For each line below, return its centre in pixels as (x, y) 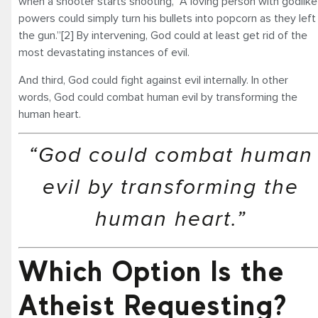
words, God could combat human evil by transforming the (158, 97)
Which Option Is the (152, 272)
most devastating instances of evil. (104, 53)
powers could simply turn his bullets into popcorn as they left (167, 19)
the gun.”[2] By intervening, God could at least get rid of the (163, 36)
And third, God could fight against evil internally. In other (153, 80)
